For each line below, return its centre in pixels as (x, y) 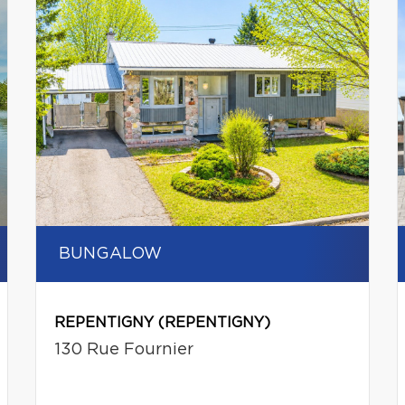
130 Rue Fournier (123, 350)
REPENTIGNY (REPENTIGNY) (162, 323)
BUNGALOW (110, 254)
